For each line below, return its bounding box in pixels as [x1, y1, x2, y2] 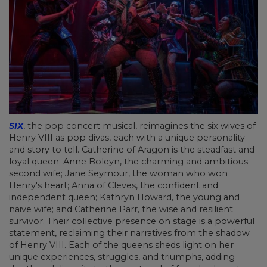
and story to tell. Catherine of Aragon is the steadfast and [9, 144, 254, 156]
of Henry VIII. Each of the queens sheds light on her [9, 240, 234, 251]
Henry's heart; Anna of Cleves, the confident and [9, 180, 218, 191]
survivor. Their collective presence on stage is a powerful [9, 216, 254, 227]
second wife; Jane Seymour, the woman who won [9, 168, 228, 179]
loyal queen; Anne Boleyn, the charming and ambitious [9, 156, 248, 167]
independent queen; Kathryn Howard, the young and [9, 192, 240, 203]
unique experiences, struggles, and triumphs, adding [9, 252, 235, 263]
